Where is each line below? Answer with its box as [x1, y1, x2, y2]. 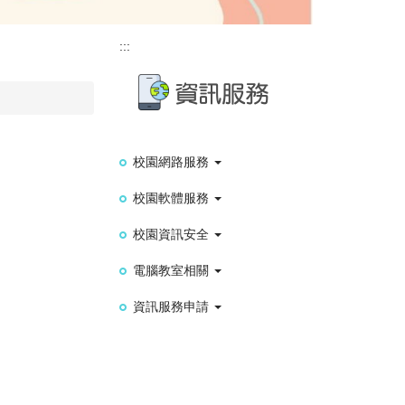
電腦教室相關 [133, 263, 212, 278]
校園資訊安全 [133, 227, 212, 242]
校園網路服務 [133, 155, 212, 170]
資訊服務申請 [133, 299, 212, 315]
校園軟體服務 [133, 191, 212, 206]
